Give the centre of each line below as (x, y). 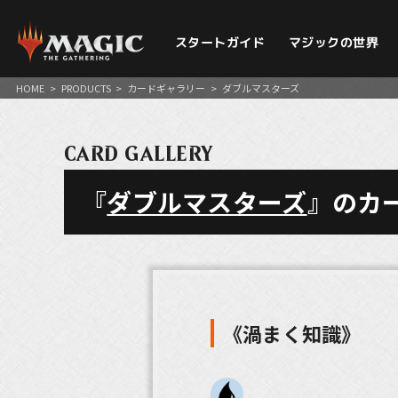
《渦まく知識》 (292, 333)
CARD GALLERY (139, 154)
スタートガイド (219, 42)
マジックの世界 (333, 42)
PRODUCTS (86, 88)
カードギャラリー (166, 88)
